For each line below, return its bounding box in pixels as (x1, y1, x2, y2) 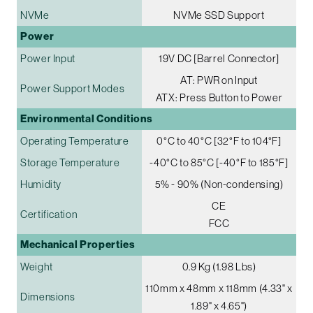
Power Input (20, 52, 76, 64)
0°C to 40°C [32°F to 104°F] (156, 134, 282, 147)
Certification (20, 208, 78, 220)
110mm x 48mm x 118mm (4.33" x (145, 282, 293, 294)
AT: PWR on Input (180, 73, 258, 86)
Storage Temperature (20, 156, 120, 168)
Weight (20, 260, 53, 272)
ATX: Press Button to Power (155, 91, 283, 103)
